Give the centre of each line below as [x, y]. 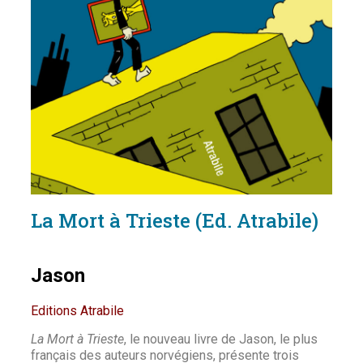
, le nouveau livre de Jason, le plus [221, 339]
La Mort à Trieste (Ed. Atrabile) [175, 221]
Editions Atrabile [77, 311]
